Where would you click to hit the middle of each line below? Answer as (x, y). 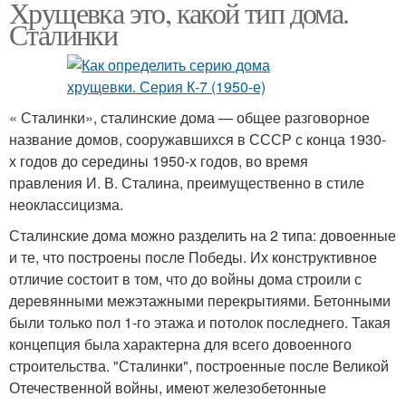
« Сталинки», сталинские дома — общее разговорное (189, 117)
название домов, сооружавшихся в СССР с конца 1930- (198, 139)
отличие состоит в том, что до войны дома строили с (185, 279)
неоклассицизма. (66, 204)
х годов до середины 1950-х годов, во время (159, 161)
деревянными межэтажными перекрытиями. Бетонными (200, 300)
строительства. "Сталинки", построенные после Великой (199, 366)
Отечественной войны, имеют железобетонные (168, 387)
